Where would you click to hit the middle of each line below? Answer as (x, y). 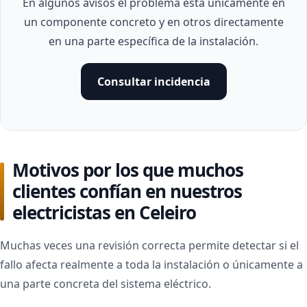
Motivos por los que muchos (128, 170)
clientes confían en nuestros (127, 191)
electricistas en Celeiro (104, 212)
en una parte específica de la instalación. (153, 41)
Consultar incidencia (153, 82)
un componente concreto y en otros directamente (153, 22)
